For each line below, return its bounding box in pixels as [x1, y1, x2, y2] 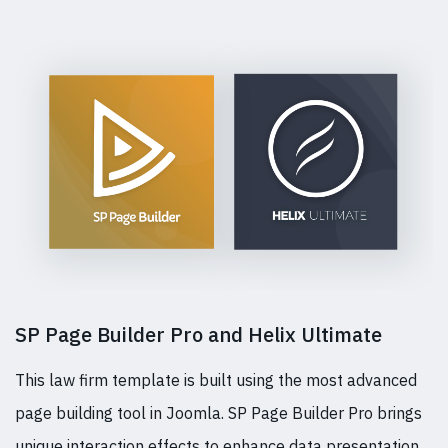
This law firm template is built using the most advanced [15, 369, 417, 390]
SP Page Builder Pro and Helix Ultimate [15, 320, 382, 348]
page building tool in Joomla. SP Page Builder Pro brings [15, 402, 422, 423]
